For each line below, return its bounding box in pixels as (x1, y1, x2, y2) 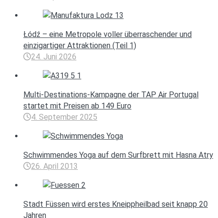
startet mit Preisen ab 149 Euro (23, 101, 131, 111)
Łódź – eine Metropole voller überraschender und (23, 30, 192, 39)
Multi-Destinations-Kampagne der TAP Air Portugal (23, 90, 199, 100)
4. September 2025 (31, 112, 97, 122)
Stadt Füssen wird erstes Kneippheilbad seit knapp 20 (23, 200, 208, 209)
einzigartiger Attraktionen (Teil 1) (23, 41, 136, 51)
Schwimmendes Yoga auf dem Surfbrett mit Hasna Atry (23, 150, 213, 160)
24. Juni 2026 (31, 52, 76, 62)
